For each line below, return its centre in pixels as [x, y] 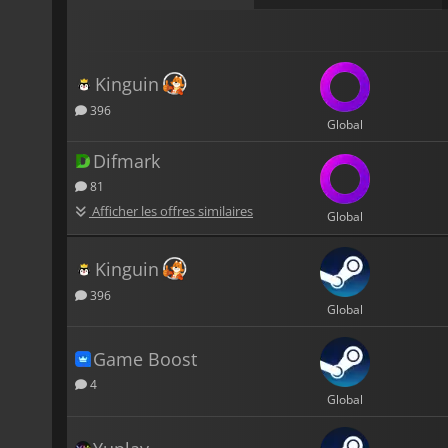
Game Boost [145, 358]
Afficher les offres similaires [171, 210]
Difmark [126, 160]
